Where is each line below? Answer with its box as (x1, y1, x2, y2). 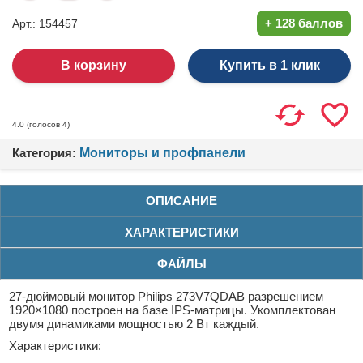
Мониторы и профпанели (79, 145, 246, 160)
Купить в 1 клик (219, 58, 320, 72)
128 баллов (275, 15, 343, 30)
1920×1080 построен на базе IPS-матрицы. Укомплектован (9, 302, 335, 317)
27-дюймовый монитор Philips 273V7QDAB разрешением (9, 288, 323, 303)
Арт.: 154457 (12, 16, 78, 30)
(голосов (24, 119, 62, 129)
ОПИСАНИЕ (146, 193, 217, 207)
